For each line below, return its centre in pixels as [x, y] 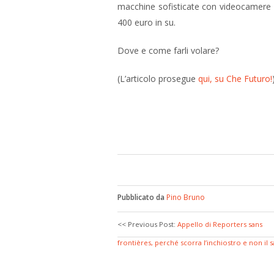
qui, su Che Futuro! [235, 79]
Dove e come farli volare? [168, 50]
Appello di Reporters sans [220, 224]
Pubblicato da [142, 197]
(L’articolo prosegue [158, 79]
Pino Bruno [186, 197]
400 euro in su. [146, 22]
